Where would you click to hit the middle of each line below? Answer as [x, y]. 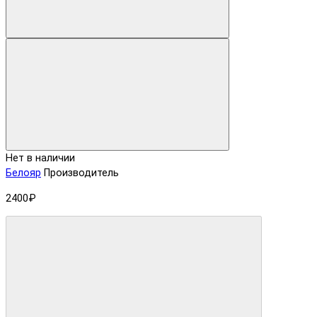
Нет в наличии [40, 158]
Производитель [81, 173]
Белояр [23, 173]
